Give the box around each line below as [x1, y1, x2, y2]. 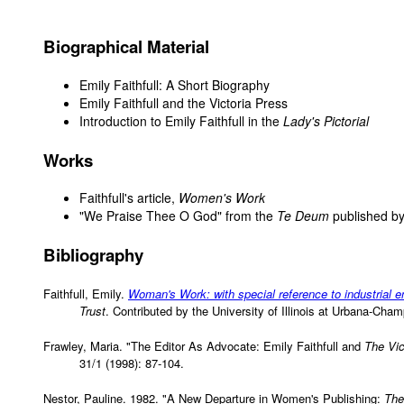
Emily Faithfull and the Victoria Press [79, 93, 288, 112]
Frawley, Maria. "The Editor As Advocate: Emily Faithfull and [43, 337, 364, 355]
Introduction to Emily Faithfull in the [79, 111, 283, 130]
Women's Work [179, 188, 265, 207]
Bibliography [43, 243, 143, 268]
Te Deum [277, 207, 329, 225]
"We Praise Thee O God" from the [79, 207, 277, 225]
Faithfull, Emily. [43, 285, 128, 303]
